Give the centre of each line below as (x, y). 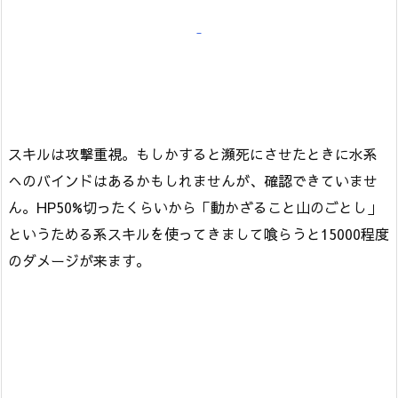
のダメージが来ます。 (79, 261)
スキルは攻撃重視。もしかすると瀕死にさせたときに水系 (193, 154)
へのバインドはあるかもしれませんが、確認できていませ (193, 181)
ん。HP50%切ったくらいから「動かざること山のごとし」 (195, 207)
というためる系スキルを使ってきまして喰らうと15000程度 (199, 234)
